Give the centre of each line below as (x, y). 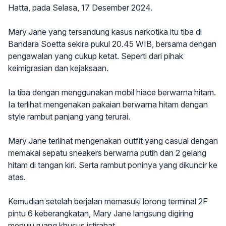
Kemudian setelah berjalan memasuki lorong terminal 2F (108, 201)
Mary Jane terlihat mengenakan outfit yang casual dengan (113, 141)
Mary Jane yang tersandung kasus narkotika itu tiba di (105, 32)
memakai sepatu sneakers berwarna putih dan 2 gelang (107, 153)
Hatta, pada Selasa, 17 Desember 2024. (80, 8)
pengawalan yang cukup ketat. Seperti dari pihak (96, 56)
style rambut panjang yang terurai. (69, 117)
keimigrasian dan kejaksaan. (58, 68)
